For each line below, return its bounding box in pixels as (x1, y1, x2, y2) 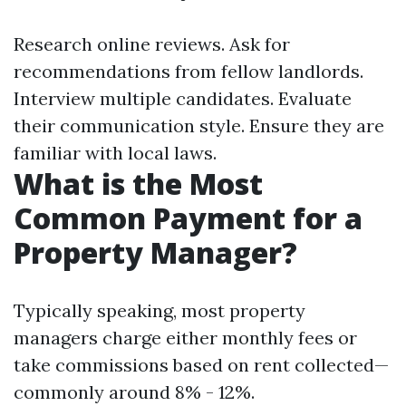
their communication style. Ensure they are (14, 114, 384, 137)
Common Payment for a (14, 198, 362, 237)
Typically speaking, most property (14, 299, 305, 322)
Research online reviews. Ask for (14, 33, 290, 55)
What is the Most (14, 164, 263, 203)
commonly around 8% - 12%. (14, 381, 255, 403)
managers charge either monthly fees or (14, 326, 357, 349)
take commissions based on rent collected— (14, 353, 389, 376)
